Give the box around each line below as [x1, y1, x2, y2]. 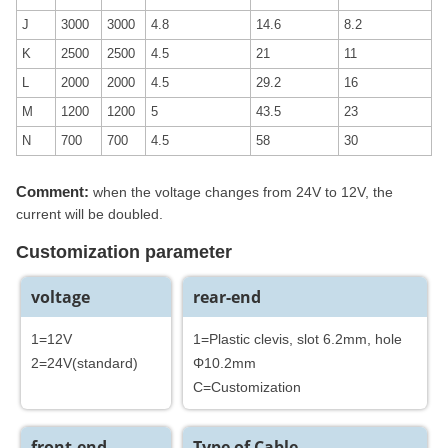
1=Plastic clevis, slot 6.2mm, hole [193, 330, 403, 347]
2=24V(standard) [31, 354, 138, 371]
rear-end [193, 285, 262, 308]
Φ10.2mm [193, 354, 257, 371]
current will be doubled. [16, 205, 163, 222]
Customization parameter [16, 241, 232, 262]
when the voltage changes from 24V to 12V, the [89, 183, 393, 200]
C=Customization [193, 378, 302, 395]
